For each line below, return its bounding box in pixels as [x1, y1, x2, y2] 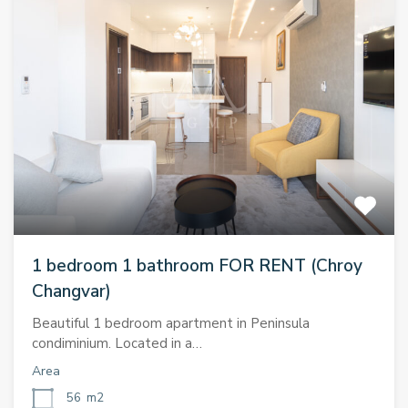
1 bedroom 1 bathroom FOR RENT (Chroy [32, 253, 362, 278]
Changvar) [32, 279, 111, 303]
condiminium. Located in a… [32, 333, 202, 352]
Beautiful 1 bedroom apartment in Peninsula [32, 313, 310, 332]
